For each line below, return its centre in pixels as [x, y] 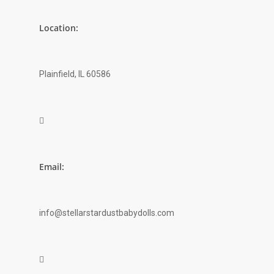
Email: [52, 167]
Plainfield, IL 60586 [75, 74]
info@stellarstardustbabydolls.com [107, 213]
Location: [59, 28]
